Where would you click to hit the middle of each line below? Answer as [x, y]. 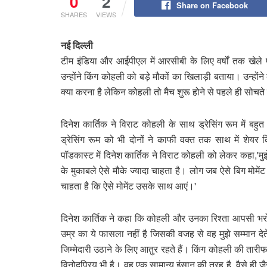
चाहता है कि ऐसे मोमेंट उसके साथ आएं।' [128, 185]
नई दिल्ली [78, 45]
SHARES [74, 14]
